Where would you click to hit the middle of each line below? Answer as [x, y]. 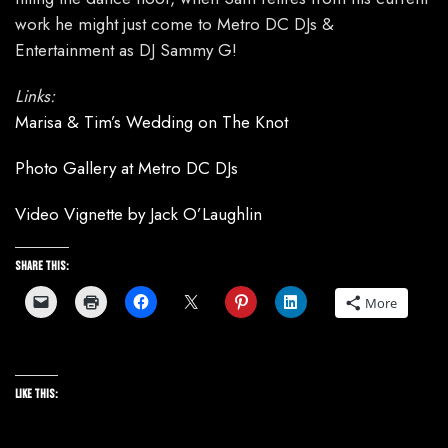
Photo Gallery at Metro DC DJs [126, 168]
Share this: [42, 267]
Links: [35, 96]
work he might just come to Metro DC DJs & [174, 24]
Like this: [36, 395]
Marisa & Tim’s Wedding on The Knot [151, 122]
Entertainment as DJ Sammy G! [126, 50]
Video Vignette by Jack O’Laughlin [138, 214]
